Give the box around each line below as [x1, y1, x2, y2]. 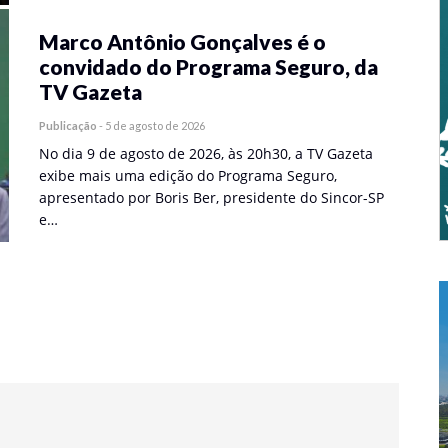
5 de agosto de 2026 [105, 119, 205, 132]
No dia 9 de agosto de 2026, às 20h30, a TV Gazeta [39, 144, 373, 163]
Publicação [39, 119, 97, 132]
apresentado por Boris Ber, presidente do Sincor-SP [39, 188, 384, 207]
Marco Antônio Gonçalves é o [39, 29, 326, 54]
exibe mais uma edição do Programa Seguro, [39, 166, 337, 185]
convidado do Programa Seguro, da [39, 54, 378, 79]
